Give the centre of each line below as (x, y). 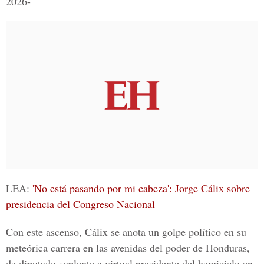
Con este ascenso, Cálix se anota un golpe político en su (126, 232)
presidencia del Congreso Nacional (80, 204)
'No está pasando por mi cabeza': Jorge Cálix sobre (141, 188)
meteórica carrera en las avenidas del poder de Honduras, (128, 247)
